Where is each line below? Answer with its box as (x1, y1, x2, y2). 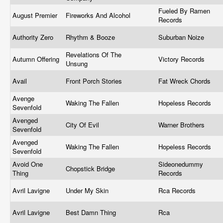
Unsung (66, 59, 90, 68)
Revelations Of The (66, 50, 121, 59)
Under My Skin (66, 186, 111, 195)
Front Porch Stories (66, 76, 124, 86)
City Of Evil (66, 120, 101, 129)
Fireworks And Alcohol (66, 10, 132, 20)
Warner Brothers (158, 120, 207, 129)
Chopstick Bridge (66, 164, 117, 173)
